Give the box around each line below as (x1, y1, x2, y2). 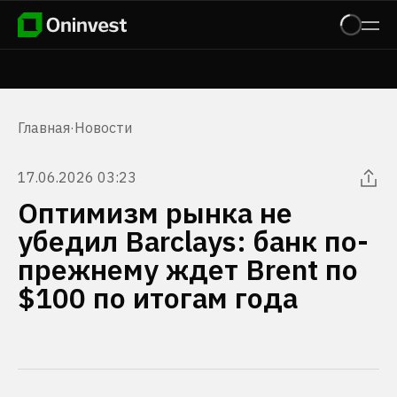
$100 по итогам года (18, 279, 298, 316)
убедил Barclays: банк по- (18, 222, 369, 260)
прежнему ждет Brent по (18, 251, 358, 288)
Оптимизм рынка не (18, 194, 292, 231)
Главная (18, 119, 70, 136)
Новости (74, 119, 132, 136)
